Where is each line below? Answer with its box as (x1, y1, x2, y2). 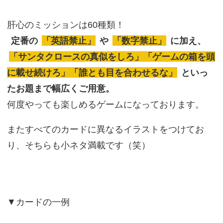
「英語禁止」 (41, 35, 96, 46)
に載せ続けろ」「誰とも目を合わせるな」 (6, 67, 177, 78)
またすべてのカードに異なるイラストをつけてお (6, 124, 204, 135)
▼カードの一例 (6, 197, 70, 208)
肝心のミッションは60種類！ (6, 19, 124, 30)
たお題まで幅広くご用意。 (6, 83, 114, 94)
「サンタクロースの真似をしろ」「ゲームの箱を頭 (8, 51, 215, 62)
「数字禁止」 (112, 35, 166, 46)
